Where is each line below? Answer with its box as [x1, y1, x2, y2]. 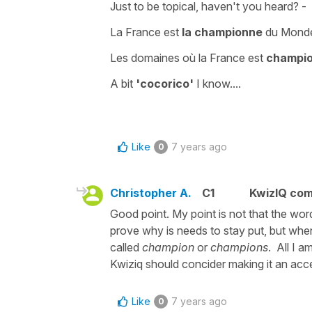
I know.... [196, 77, 241, 91]
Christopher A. [110, 186, 192, 200]
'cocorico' [136, 77, 194, 91]
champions [210, 240, 268, 254]
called [110, 240, 142, 254]
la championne [182, 25, 263, 39]
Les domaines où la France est [110, 51, 263, 65]
